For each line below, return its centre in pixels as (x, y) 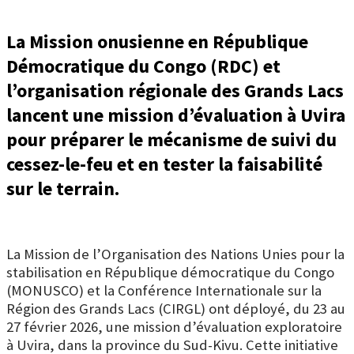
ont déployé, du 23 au (275, 308)
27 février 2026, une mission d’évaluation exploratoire (174, 326)
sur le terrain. (63, 188)
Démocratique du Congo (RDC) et (143, 66)
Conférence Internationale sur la (220, 290)
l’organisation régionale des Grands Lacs (175, 90)
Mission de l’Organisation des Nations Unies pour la (184, 254)
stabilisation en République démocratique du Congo (170, 272)
